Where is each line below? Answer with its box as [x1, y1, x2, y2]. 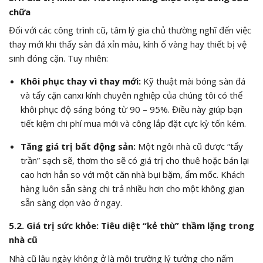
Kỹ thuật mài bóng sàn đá [140, 75, 245, 87]
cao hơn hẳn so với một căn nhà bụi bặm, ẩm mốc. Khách [20, 168, 245, 181]
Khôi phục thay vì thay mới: [20, 75, 141, 87]
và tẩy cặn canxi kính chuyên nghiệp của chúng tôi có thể [20, 89, 242, 102]
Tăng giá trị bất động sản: [20, 140, 136, 153]
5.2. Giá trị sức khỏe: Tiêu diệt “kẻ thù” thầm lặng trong [9, 220, 254, 232]
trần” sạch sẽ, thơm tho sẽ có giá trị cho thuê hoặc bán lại [20, 154, 249, 167]
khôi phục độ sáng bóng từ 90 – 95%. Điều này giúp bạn [20, 103, 242, 116]
